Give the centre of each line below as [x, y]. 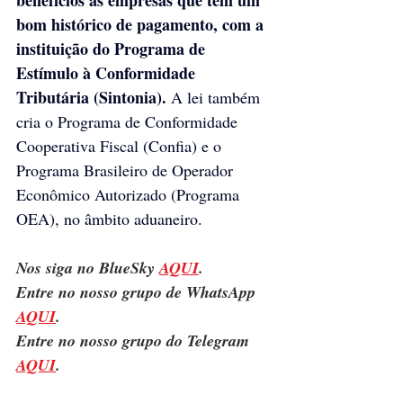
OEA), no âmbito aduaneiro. [109, 218]
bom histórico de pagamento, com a [142, 24]
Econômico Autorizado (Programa [130, 194]
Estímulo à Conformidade [108, 72]
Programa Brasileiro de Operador [127, 170]
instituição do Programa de [113, 48]
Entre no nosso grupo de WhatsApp [138, 291]
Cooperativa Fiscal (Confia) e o [121, 145]
